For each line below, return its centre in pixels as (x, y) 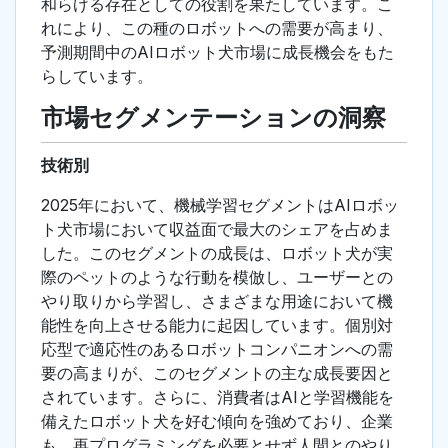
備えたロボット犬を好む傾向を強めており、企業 (217, 421)
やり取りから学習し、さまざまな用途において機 (217, 301)
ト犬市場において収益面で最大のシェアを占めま (217, 229)
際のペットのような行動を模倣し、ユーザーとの (217, 277)
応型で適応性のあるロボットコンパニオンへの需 (217, 349)
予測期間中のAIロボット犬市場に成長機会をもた (217, 52)
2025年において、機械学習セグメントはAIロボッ (220, 205)
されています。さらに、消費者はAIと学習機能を (217, 397)
